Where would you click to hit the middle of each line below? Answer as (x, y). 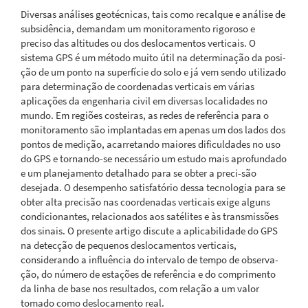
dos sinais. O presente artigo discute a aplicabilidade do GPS (149, 230)
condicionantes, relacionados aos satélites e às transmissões (150, 216)
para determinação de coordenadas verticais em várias (137, 86)
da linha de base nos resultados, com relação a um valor (140, 288)
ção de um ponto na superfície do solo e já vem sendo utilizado (153, 71)
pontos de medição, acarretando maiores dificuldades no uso (151, 144)
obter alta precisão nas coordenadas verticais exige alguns (145, 201)
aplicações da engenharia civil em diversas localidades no (144, 100)
